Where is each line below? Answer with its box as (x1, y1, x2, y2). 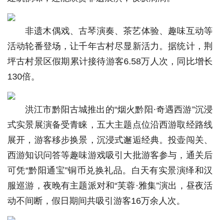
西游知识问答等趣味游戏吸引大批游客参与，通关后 (7, 150, 213, 160)
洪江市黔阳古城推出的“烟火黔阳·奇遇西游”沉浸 (25, 105, 213, 114)
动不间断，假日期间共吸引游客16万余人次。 (7, 196, 185, 206)
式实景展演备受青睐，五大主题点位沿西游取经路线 (7, 120, 213, 130)
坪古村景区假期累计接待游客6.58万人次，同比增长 (7, 56, 213, 66)
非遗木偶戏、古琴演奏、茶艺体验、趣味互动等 (25, 26, 213, 36)
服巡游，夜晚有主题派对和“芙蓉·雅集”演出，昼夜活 (7, 181, 213, 191)
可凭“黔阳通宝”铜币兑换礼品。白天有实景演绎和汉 (7, 165, 213, 175)
